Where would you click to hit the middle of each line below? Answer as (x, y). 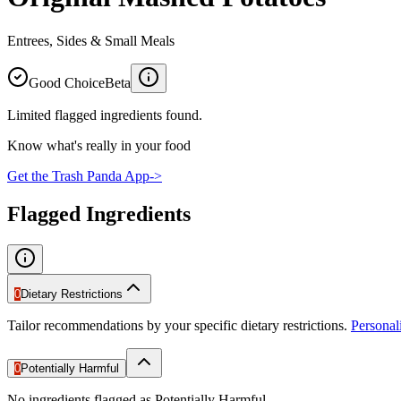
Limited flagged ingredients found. (105, 115)
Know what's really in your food (99, 145)
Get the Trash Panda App (78, 175)
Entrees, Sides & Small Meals (91, 40)
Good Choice (67, 82)
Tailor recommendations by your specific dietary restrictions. (177, 325)
